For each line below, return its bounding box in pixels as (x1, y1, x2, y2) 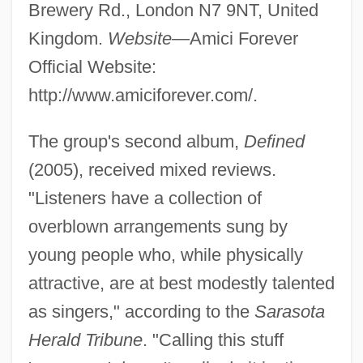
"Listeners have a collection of (28, 187, 262, 208)
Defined (243, 130, 305, 152)
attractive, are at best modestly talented (28, 272, 335, 293)
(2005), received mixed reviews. (28, 159, 276, 180)
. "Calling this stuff (142, 329, 284, 350)
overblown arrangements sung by (28, 216, 288, 237)
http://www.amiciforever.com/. (28, 84, 258, 105)
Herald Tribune (28, 329, 143, 350)
